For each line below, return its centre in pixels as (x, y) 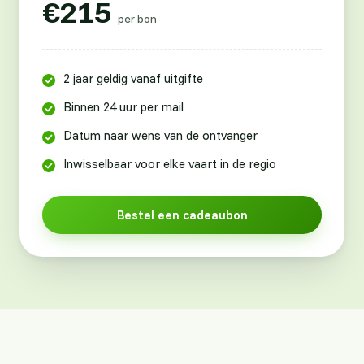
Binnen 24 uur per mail (123, 107)
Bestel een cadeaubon (182, 215)
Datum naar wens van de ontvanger (160, 136)
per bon (137, 19)
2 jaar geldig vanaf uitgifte (133, 79)
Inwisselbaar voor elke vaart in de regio (170, 164)
